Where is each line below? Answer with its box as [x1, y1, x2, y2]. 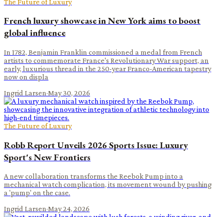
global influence [4, 27, 65, 39]
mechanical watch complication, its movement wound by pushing [4, 180, 212, 189]
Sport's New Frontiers [4, 151, 91, 163]
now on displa [4, 73, 48, 81]
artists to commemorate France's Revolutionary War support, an [4, 56, 209, 64]
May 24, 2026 [48, 204, 90, 213]
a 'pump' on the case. [4, 188, 70, 197]
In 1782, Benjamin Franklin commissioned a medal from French [4, 48, 202, 56]
